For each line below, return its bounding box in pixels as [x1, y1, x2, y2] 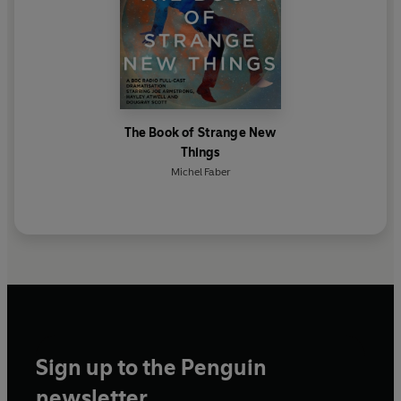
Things [180, 145, 221, 161]
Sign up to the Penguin [36, 354, 267, 381]
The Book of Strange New [124, 125, 277, 141]
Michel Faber [171, 166, 230, 179]
